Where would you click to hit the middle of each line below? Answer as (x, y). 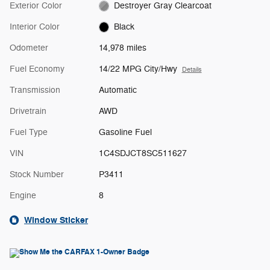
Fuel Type (29, 132)
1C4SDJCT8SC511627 (143, 153)
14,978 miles (122, 48)
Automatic (118, 90)
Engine (23, 195)
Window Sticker (56, 220)
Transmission (35, 90)
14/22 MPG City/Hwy (138, 69)
